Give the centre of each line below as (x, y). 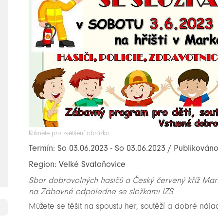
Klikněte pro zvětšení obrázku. (70, 133)
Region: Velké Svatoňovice (77, 164)
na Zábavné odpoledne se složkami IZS (101, 192)
